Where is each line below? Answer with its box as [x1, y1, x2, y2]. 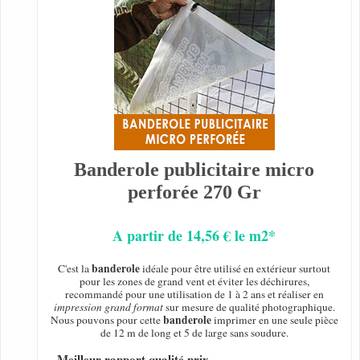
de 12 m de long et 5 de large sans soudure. [100, 325, 288, 341]
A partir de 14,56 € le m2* [112, 225, 276, 247]
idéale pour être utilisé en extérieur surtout [140, 261, 331, 276]
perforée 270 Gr [127, 182, 261, 203]
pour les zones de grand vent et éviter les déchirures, [79, 274, 309, 289]
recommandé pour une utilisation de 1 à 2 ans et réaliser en [64, 287, 324, 302]
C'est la [58, 261, 92, 276]
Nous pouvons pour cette [50, 313, 163, 328]
